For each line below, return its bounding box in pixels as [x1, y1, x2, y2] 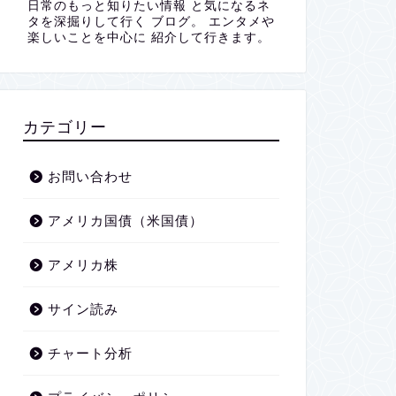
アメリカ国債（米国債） [47, 213, 203, 228]
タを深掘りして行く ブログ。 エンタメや [27, 15, 275, 28]
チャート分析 [47, 346, 133, 361]
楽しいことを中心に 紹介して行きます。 [27, 31, 270, 44]
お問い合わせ [47, 169, 133, 184]
